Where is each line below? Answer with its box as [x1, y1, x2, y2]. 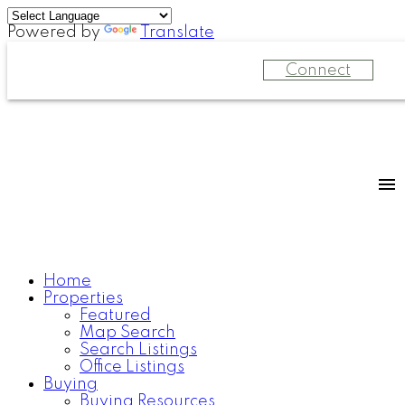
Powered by [7, 24, 104, 41]
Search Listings [80, 342, 197, 358]
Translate [140, 24, 214, 41]
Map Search [80, 325, 175, 341]
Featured [80, 307, 151, 324]
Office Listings [80, 359, 184, 375]
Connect [285, 61, 351, 79]
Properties [43, 290, 123, 306]
